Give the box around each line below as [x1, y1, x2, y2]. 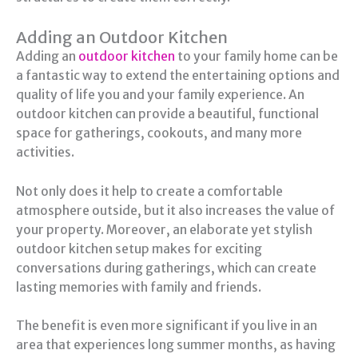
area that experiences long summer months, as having [16, 337, 336, 353]
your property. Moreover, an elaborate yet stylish [16, 221, 312, 237]
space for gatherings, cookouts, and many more [16, 125, 302, 141]
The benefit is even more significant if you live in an [16, 318, 317, 334]
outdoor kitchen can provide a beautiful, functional [16, 105, 319, 121]
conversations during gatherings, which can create [16, 260, 316, 276]
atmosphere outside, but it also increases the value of [16, 202, 335, 218]
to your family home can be [175, 48, 338, 64]
